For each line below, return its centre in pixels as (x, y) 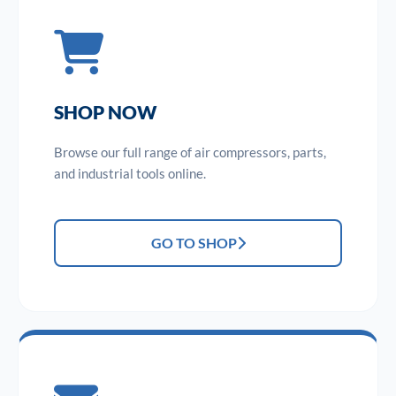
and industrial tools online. (130, 174)
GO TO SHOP (194, 243)
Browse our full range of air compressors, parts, (190, 152)
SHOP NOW (105, 112)
